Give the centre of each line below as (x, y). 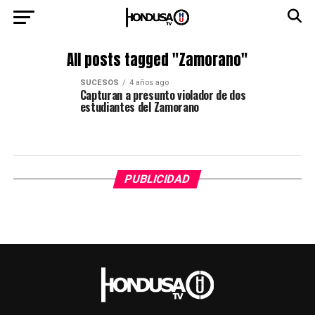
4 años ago (149, 83)
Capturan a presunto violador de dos (163, 95)
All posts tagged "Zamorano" (157, 60)
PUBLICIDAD (158, 179)
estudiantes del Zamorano (139, 107)
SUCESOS (99, 83)
